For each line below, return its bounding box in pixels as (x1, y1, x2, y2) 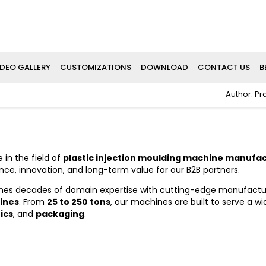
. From (19, 196, 47, 208)
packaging (36, 208, 84, 220)
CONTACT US (197, 62, 250, 73)
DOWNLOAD (140, 62, 188, 73)
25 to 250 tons (47, 196, 110, 208)
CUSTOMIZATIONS (59, 62, 131, 73)
